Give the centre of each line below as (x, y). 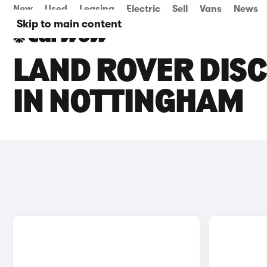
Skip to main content (69, 24)
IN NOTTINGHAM (128, 104)
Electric (143, 9)
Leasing (97, 9)
